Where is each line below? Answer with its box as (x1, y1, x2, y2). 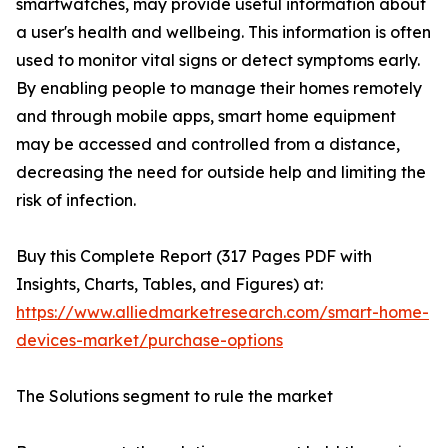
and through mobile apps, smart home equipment (16, 106, 396, 126)
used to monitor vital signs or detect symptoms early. (16, 50, 420, 70)
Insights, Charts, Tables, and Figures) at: (16, 274, 323, 294)
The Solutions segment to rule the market (16, 386, 333, 406)
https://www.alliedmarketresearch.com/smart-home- (16, 302, 429, 322)
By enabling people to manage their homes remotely (16, 78, 422, 98)
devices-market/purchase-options (16, 330, 283, 350)
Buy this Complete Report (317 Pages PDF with (16, 246, 372, 266)
